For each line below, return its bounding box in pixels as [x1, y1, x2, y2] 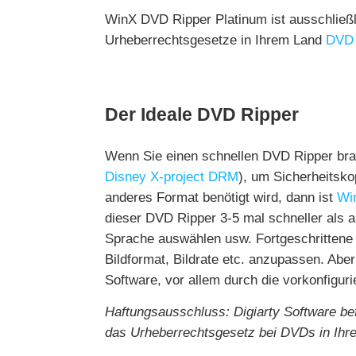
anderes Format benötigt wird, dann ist [105, 190, 337, 206]
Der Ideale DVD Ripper [105, 104, 299, 126]
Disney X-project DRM [105, 169, 238, 185]
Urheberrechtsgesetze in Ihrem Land [105, 33, 326, 48]
